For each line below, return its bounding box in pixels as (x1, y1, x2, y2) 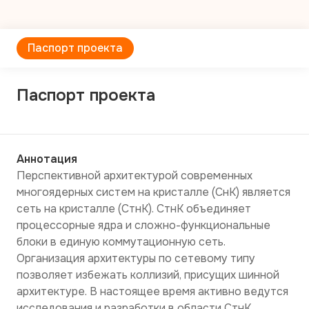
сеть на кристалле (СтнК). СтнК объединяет (17, 201, 251, 216)
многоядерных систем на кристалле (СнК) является (17, 185, 290, 199)
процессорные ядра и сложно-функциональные (17, 218, 270, 232)
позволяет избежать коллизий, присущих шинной (17, 268, 279, 282)
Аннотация (17, 152, 77, 166)
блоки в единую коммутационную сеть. (17, 235, 226, 249)
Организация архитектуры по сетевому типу (17, 251, 255, 266)
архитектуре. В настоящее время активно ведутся (17, 284, 288, 299)
